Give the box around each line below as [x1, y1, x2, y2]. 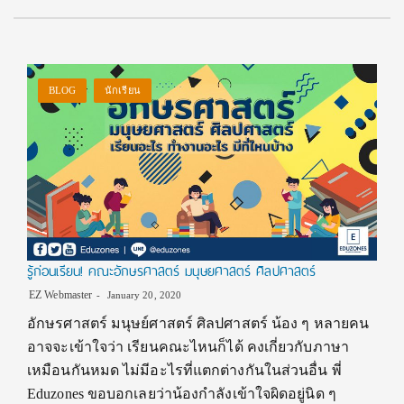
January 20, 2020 [104, 289, 182, 300]
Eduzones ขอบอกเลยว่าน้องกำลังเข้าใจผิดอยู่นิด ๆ [27, 386, 336, 401]
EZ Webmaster [29, 289, 93, 301]
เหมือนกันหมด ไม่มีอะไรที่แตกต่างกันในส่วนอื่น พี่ [27, 363, 342, 378]
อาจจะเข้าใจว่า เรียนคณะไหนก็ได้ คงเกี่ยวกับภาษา [27, 339, 349, 354]
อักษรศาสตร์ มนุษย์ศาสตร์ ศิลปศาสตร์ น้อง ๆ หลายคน [27, 316, 370, 331]
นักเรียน [105, 85, 141, 96]
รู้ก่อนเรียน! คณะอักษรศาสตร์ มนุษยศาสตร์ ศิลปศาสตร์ [27, 260, 317, 283]
